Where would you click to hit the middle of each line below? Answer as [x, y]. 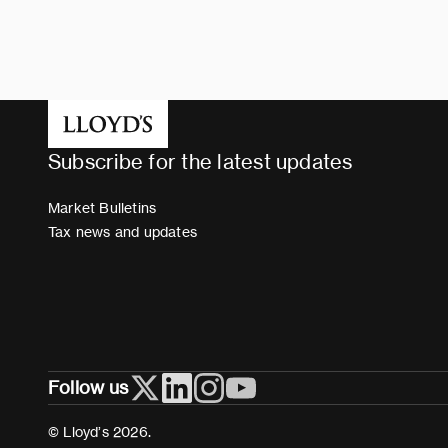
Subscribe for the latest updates [200, 161]
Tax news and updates [122, 231]
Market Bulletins [102, 207]
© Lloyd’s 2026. [99, 431]
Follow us [88, 387]
